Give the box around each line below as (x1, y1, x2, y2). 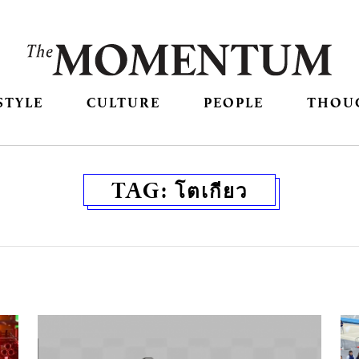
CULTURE (86, 93, 160, 112)
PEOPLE (204, 93, 264, 112)
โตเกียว (175, 175, 248, 205)
